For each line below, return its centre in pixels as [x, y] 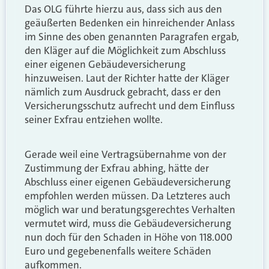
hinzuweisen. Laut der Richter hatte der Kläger [127, 78]
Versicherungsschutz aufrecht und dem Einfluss [130, 106]
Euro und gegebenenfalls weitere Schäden [118, 251]
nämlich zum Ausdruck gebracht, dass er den [123, 92]
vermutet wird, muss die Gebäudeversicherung [128, 223]
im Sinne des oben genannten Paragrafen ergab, [132, 37]
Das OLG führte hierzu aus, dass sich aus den [123, 9]
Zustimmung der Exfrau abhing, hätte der [117, 168]
